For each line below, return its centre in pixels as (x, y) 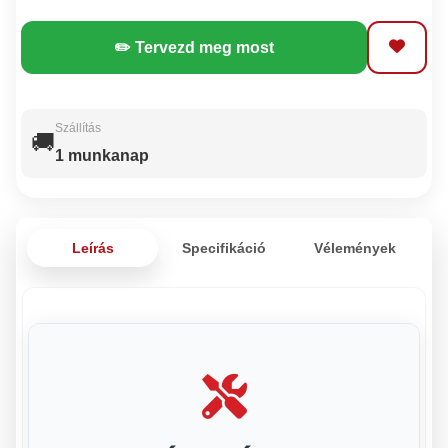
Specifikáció (224, 247)
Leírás (92, 247)
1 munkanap (102, 155)
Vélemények (355, 247)
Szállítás (78, 127)
